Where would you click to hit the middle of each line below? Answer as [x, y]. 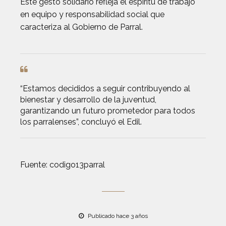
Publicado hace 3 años [117, 216]
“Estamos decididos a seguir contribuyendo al [105, 88]
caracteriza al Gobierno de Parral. [81, 27]
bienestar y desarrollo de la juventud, [88, 99]
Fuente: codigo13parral [63, 164]
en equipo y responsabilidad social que [92, 14]
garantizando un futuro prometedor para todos [108, 110]
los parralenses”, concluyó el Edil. [81, 122]
